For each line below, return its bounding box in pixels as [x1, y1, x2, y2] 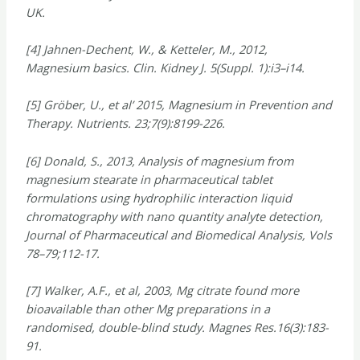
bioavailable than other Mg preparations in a [26, 300, 271, 317]
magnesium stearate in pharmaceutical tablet [26, 170, 273, 187]
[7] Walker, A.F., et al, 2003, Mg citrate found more [26, 281, 300, 298]
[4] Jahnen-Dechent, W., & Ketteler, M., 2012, [26, 40, 268, 57]
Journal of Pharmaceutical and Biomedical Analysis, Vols [26, 226, 333, 243]
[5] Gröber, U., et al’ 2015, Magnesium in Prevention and [26, 96, 333, 113]
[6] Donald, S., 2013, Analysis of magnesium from [26, 152, 294, 169]
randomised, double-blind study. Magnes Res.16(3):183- [26, 318, 329, 335]
